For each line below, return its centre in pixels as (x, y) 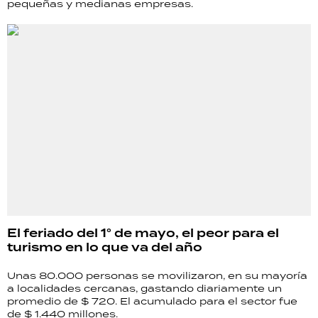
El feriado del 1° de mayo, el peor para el (143, 233)
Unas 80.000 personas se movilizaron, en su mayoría (157, 275)
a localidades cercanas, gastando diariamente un (144, 288)
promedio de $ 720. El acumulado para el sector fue (152, 301)
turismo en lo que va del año (105, 247)
